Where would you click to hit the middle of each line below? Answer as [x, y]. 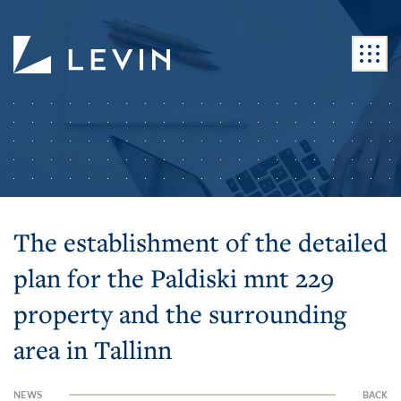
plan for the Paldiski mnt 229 [174, 277]
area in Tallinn [93, 349]
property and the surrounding [180, 313]
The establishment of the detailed [200, 242]
